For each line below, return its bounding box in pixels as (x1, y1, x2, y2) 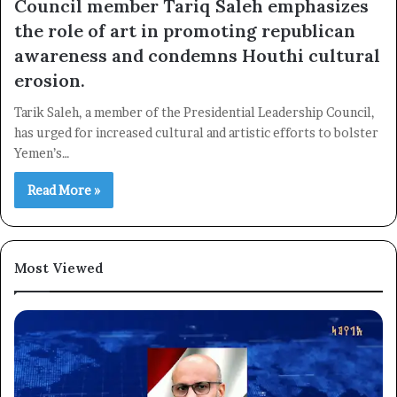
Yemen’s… (14, 145, 70, 161)
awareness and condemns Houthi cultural (14, 44, 380, 67)
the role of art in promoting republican (14, 19, 355, 43)
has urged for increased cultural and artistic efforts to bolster (14, 125, 378, 141)
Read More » (27, 183, 100, 198)
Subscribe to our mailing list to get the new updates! (44, 165, 353, 181)
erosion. (14, 69, 85, 92)
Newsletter (149, 134, 248, 157)
